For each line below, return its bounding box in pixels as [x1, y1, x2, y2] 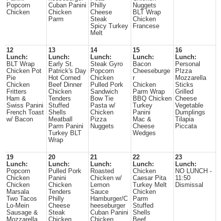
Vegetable [175, 102, 203, 109]
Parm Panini [48, 123, 83, 130]
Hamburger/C [90, 195, 128, 202]
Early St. [48, 61, 74, 68]
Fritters [6, 88, 27, 95]
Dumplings [175, 109, 205, 116]
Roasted [90, 168, 114, 175]
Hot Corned [48, 74, 80, 81]
